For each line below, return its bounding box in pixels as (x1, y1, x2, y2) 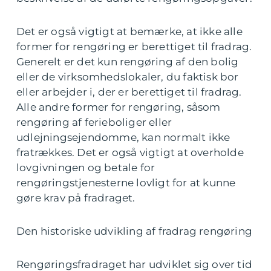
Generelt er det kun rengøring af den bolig (16, 56, 239, 68)
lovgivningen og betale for (16, 162, 155, 174)
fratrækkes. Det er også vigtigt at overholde (16, 146, 244, 158)
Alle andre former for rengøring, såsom (16, 101, 221, 113)
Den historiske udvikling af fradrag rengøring (16, 225, 252, 237)
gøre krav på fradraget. (16, 192, 135, 204)
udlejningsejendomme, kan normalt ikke (16, 131, 230, 143)
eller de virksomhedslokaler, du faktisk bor (16, 71, 239, 83)
